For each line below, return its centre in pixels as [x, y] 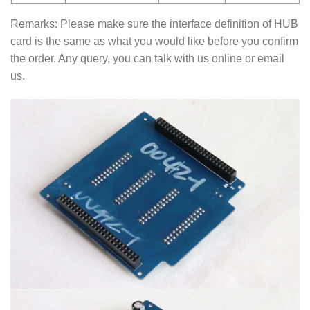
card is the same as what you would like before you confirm [154, 42]
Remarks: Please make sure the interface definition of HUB [154, 24]
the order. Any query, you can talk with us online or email [147, 59]
